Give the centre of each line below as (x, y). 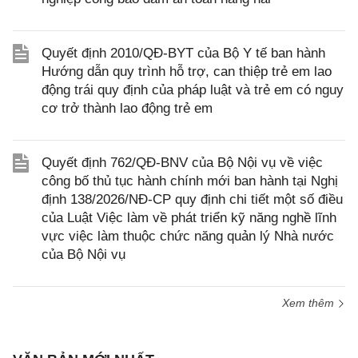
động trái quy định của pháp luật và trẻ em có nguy (193, 90)
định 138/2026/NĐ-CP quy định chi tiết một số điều (192, 199)
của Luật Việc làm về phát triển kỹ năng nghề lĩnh (189, 218)
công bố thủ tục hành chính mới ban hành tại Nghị (190, 181)
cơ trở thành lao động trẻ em (127, 108)
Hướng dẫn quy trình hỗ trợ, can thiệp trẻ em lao (187, 72)
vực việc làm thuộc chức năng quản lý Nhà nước (188, 236)
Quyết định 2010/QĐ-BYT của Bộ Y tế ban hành (183, 53)
